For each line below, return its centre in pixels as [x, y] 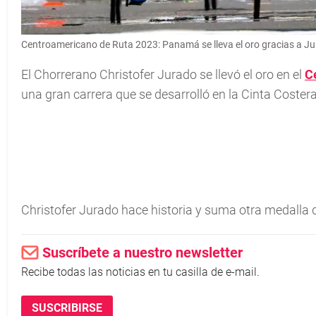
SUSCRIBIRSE [67, 308]
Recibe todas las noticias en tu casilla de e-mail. [140, 272]
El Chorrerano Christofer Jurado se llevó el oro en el [163, 74]
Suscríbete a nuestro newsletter [142, 253]
